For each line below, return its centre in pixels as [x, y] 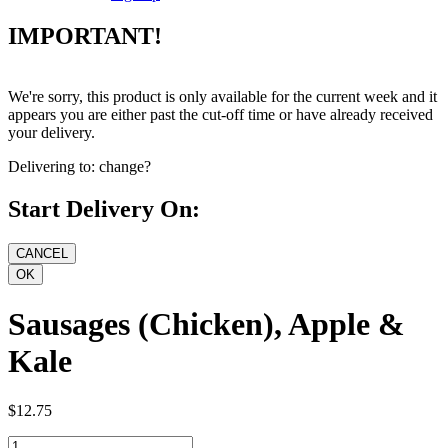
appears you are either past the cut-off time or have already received [220, 115]
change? [125, 167]
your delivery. [51, 133]
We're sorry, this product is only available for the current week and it [222, 97]
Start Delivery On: [104, 208]
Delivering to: [51, 167]
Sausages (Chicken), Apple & [206, 324]
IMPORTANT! [85, 36]
